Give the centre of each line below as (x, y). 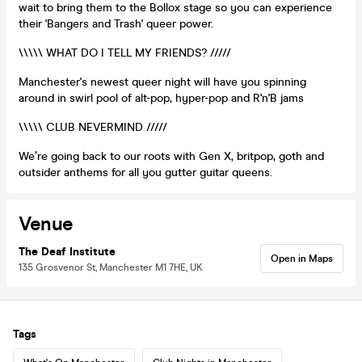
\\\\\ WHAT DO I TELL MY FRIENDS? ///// (125, 53)
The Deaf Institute (67, 251)
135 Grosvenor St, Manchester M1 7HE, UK (111, 267)
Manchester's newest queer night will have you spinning (162, 82)
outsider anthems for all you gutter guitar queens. (145, 172)
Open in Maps (302, 258)
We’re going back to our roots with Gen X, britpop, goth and (171, 156)
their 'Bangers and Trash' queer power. (116, 23)
